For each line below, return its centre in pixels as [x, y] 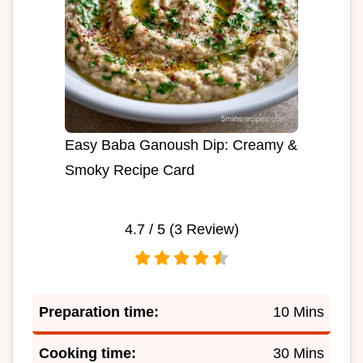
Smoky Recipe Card [130, 171]
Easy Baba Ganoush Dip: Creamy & [181, 145]
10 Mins [299, 312]
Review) [210, 230]
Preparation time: [99, 312]
